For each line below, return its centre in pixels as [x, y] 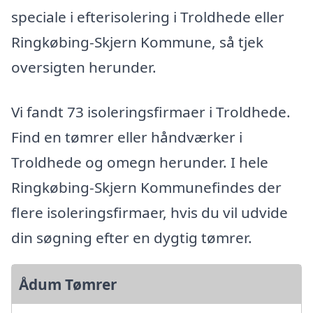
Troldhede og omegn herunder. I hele [140, 162]
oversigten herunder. [84, 67]
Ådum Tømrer [68, 284]
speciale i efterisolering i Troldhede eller [148, 17]
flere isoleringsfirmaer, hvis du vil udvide [150, 212]
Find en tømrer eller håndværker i [127, 137]
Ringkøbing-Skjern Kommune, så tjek [137, 42]
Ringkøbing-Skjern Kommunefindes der [146, 187]
